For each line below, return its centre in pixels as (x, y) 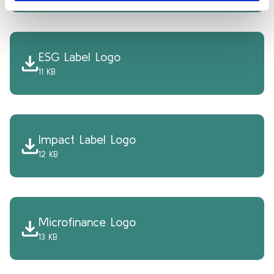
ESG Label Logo (80, 57)
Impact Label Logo (87, 139)
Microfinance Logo (87, 222)
